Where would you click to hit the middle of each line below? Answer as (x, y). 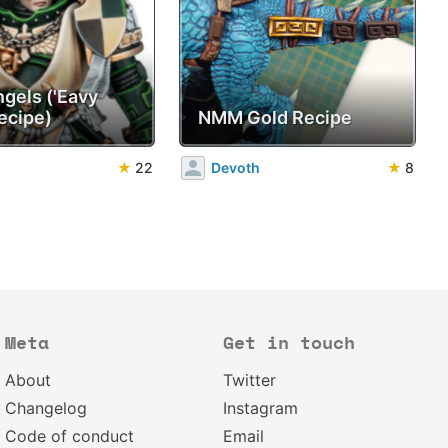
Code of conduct (70, 436)
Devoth (236, 168)
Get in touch (288, 344)
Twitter (249, 380)
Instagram (260, 408)
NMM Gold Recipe (275, 117)
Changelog (46, 408)
